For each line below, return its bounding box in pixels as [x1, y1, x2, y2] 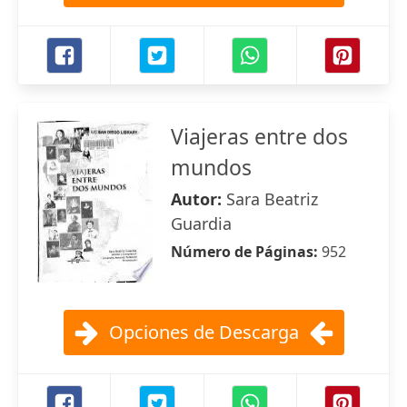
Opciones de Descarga [108, 320, 299, 344]
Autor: [171, 188, 226, 210]
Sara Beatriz [226, 188, 318, 210]
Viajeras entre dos [171, 122, 348, 151]
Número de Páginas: [171, 242, 322, 262]
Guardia [171, 213, 232, 234]
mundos [171, 153, 252, 182]
